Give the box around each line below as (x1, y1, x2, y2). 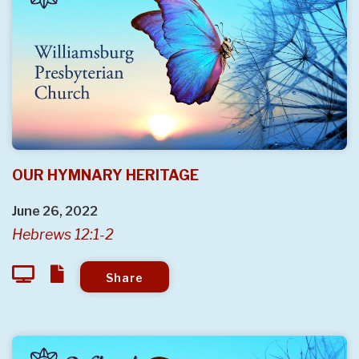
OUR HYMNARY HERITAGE (12, 166, 199, 184)
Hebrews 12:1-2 (12, 225, 114, 243)
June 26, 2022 (12, 203, 98, 219)
